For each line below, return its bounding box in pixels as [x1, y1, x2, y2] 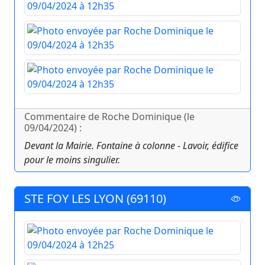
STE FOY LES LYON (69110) [24, 190, 166, 207]
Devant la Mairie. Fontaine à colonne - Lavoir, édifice [24, 139, 238, 153]
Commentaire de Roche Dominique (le [24, 110, 195, 124]
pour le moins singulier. [24, 153, 120, 167]
